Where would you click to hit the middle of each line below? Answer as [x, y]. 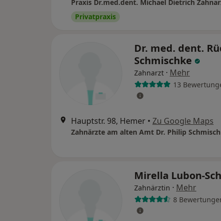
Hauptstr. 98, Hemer [108, 121]
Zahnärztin [152, 188]
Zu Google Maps [183, 121]
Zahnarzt [149, 73]
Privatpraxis [95, 17]
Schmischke [164, 60]
